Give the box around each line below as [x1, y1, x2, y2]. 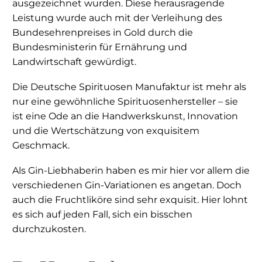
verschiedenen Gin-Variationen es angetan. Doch [12, 179, 242, 191]
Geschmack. [12, 139, 70, 151]
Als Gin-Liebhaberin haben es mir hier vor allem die [12, 164, 250, 176]
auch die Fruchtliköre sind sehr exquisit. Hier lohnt [12, 194, 248, 205]
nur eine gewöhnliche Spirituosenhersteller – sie [12, 95, 238, 107]
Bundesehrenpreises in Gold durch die [12, 27, 193, 39]
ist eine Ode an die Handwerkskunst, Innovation [12, 110, 238, 122]
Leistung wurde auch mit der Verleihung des [12, 12, 222, 24]
